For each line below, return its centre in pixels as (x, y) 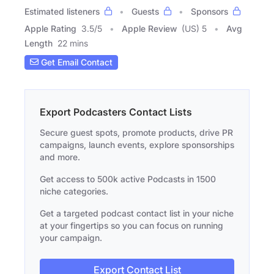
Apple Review (149, 28)
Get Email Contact (76, 62)
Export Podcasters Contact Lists (116, 112)
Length (39, 43)
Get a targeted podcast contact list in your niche (137, 213)
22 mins (73, 43)
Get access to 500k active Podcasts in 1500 (128, 179)
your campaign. (71, 237)
